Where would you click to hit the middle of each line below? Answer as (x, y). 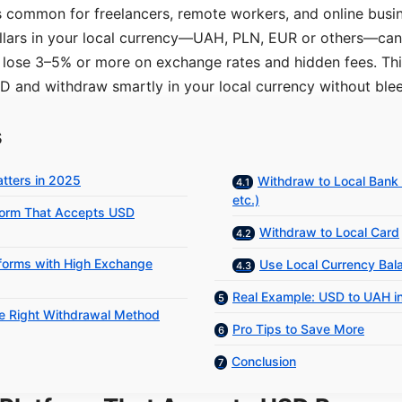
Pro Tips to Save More (298, 328)
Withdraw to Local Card (329, 232)
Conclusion (264, 361)
